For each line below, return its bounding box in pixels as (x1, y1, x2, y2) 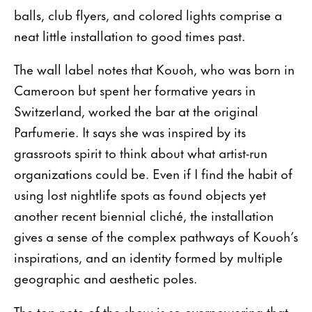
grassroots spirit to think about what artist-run (14, 141, 267, 162)
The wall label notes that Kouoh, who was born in (14, 58, 295, 79)
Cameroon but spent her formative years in (14, 79, 256, 100)
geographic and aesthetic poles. (14, 267, 197, 288)
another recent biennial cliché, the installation (14, 204, 274, 225)
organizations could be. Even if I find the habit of (14, 162, 292, 183)
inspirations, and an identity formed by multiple (14, 246, 283, 267)
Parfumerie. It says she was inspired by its (14, 120, 246, 141)
